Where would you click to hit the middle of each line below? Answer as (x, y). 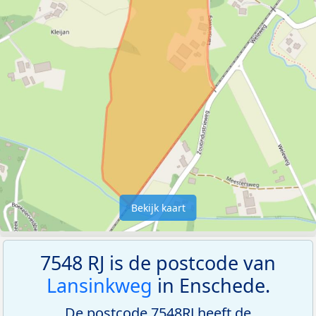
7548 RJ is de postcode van (158, 262)
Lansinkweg (99, 285)
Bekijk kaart (158, 207)
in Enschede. (211, 285)
